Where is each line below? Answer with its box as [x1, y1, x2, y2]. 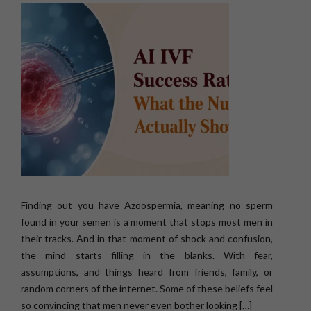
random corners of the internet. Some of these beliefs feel [21, 283, 273, 294]
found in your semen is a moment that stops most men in [21, 216, 273, 228]
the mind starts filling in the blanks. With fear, [21, 249, 273, 261]
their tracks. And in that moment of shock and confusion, [21, 233, 273, 244]
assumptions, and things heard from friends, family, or [21, 266, 273, 278]
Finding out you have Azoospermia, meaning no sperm [21, 199, 273, 211]
